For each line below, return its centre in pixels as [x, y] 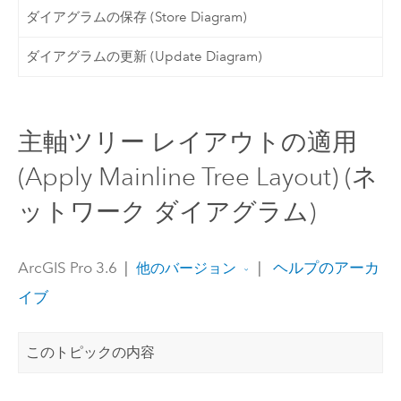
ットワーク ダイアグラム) [166, 211]
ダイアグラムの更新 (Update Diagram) [145, 57]
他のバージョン [186, 269]
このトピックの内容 [91, 352]
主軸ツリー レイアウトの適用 [187, 141]
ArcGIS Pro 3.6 [67, 268]
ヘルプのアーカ [324, 268]
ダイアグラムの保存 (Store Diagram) [137, 17]
